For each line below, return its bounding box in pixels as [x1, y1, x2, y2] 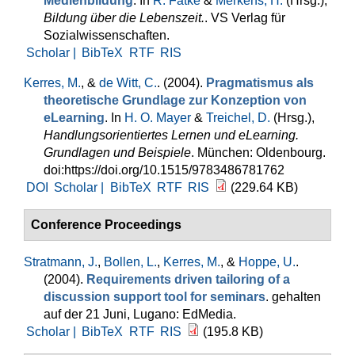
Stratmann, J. [24, 255, 97, 269]
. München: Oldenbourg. [191, 146, 326, 159]
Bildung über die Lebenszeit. [44, 11, 204, 25]
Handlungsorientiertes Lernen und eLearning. [44, 128, 299, 142]
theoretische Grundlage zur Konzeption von [44, 94, 307, 107]
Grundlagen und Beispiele [44, 146, 191, 159]
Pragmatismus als [206, 76, 314, 90]
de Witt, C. [99, 76, 157, 90]
